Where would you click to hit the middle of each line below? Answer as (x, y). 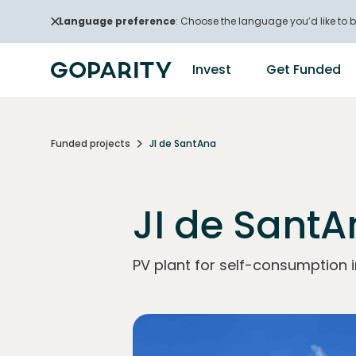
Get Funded (304, 70)
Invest (212, 70)
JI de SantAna (183, 143)
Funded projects (91, 143)
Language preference (117, 21)
